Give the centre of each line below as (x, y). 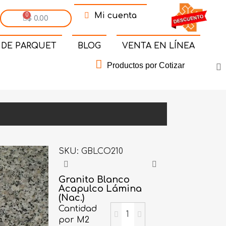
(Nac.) (72, 197)
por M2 (74, 220)
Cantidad (78, 209)
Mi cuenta (115, 16)
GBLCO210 (102, 151)
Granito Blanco (94, 179)
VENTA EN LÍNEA (158, 46)
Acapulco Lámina (100, 188)
